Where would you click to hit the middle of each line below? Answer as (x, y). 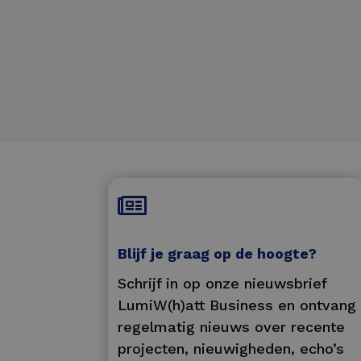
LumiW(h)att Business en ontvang (237, 305)
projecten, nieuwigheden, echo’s (230, 349)
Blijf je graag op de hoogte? (217, 253)
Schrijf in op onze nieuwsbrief (222, 283)
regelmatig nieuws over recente (231, 327)
